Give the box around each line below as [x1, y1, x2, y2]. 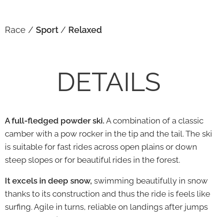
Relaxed [68, 24, 102, 35]
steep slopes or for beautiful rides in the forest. [5, 155, 180, 165]
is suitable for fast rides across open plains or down [5, 141, 197, 152]
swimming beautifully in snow [92, 175, 208, 186]
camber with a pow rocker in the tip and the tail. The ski [5, 128, 212, 139]
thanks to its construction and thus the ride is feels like [5, 188, 210, 199]
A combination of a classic [105, 115, 203, 125]
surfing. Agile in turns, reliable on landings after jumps [5, 201, 208, 212]
